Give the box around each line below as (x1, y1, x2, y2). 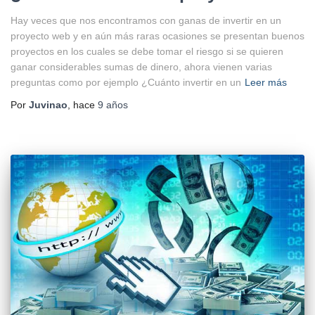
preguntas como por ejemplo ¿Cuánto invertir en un (11, 77, 241, 89)
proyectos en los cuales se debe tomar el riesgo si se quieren (11, 46, 283, 58)
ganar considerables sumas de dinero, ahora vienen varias (11, 61, 272, 73)
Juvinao (29, 99, 67, 111)
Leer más (245, 77, 287, 89)
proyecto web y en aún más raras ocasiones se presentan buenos (11, 30, 304, 42)
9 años (98, 99, 128, 111)
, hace (67, 99, 98, 111)
